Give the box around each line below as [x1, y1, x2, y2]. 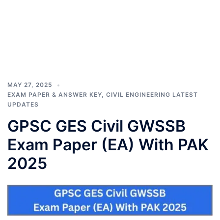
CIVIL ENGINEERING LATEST [106, 91, 198, 98]
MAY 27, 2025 [7, 81, 53, 88]
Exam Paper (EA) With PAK [7, 135, 209, 154]
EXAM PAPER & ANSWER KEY [7, 91, 102, 98]
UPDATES [7, 101, 39, 108]
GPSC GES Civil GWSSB [7, 116, 186, 136]
